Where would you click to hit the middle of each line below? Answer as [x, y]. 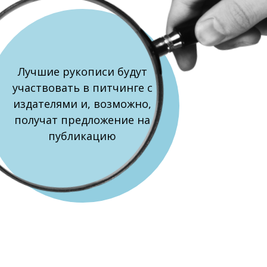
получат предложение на [82, 120]
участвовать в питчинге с [82, 88]
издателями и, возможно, [82, 104]
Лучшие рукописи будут [82, 72]
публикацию [82, 136]
